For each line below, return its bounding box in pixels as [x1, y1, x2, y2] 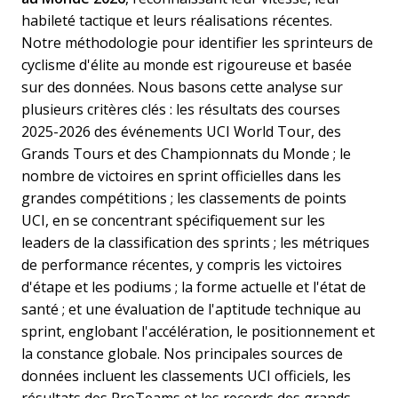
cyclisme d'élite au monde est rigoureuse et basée [21, 54, 352, 75]
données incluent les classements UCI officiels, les [21, 365, 351, 386]
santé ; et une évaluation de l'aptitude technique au [21, 298, 361, 319]
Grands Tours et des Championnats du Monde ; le [21, 143, 351, 163]
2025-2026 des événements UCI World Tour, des [21, 121, 341, 141]
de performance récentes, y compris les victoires [21, 254, 342, 275]
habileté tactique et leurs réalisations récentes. [21, 10, 332, 30]
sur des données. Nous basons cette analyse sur [21, 76, 343, 97]
